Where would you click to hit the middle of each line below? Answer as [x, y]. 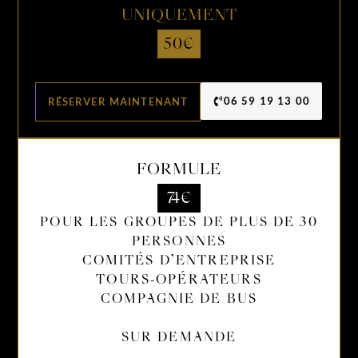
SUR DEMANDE [179, 338]
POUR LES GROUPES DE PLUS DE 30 [179, 223]
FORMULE [179, 169]
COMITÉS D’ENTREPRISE [179, 261]
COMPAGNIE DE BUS [179, 299]
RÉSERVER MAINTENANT [118, 102]
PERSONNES [179, 242]
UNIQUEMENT [179, 15]
